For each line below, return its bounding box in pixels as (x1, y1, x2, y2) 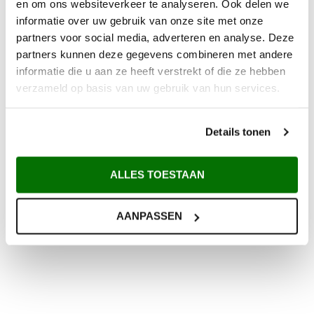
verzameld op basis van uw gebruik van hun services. (16, 81, 280, 94)
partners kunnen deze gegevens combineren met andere (16, 48, 293, 60)
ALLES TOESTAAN (109, 168, 205, 180)
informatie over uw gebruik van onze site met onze (16, 14, 264, 27)
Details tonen (205, 125, 271, 138)
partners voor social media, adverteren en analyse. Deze (16, 31, 294, 43)
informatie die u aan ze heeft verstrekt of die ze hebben (16, 64, 285, 77)
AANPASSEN (116, 210, 182, 222)
